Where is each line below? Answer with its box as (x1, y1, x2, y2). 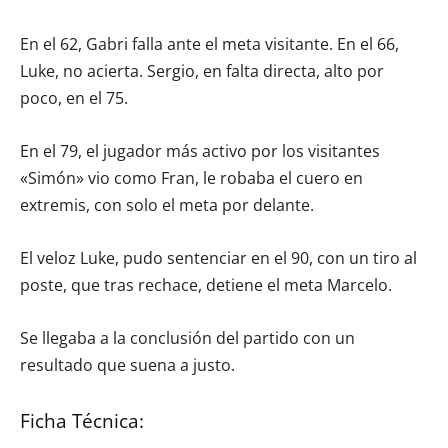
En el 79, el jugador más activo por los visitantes (20, 139, 380, 162)
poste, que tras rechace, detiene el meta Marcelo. (20, 273, 392, 296)
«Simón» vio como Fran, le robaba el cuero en (20, 166, 363, 189)
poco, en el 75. (20, 86, 128, 109)
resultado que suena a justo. (20, 353, 235, 376)
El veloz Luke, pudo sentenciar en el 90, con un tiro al (20, 246, 417, 269)
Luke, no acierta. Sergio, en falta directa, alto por (20, 59, 384, 82)
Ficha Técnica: (20, 407, 144, 434)
